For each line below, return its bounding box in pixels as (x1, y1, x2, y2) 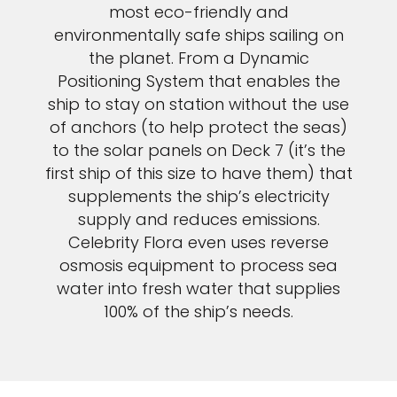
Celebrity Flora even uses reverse (68, 231, 329, 253)
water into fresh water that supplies (57, 277, 340, 300)
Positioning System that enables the (57, 70, 340, 92)
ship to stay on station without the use (48, 93, 349, 115)
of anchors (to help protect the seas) (50, 116, 347, 138)
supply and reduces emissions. (77, 208, 320, 230)
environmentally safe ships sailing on (53, 24, 344, 46)
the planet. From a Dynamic (88, 47, 309, 69)
